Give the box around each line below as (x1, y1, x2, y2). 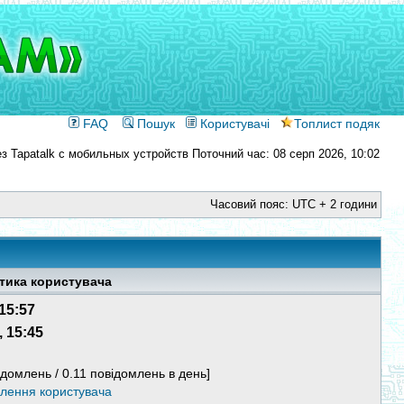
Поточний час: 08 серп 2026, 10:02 (188, 147, 380, 161)
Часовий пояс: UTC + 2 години (210, 197, 377, 211)
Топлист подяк (294, 116, 380, 131)
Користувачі (197, 116, 270, 131)
